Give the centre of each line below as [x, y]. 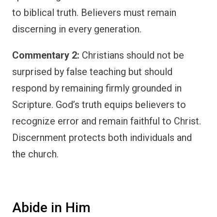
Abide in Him [51, 208]
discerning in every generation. [77, 29]
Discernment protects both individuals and [102, 138]
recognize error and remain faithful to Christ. [107, 121]
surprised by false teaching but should [92, 72]
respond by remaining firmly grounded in [97, 88]
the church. [35, 154]
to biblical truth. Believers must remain [94, 13]
